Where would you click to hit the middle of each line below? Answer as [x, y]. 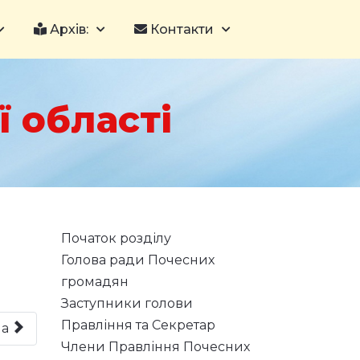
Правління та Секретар [138, 325]
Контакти [180, 29]
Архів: [67, 29]
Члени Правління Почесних [155, 347]
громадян [95, 282]
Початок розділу [116, 238]
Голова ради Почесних [138, 260]
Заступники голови [127, 303]
